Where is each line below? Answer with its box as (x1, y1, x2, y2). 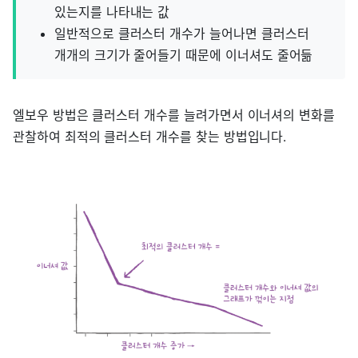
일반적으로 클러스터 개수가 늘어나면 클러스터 (54, 26, 309, 42)
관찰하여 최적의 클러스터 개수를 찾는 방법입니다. (13, 129, 287, 145)
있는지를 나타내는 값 (54, 4, 170, 21)
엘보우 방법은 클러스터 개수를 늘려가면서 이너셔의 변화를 (13, 107, 336, 124)
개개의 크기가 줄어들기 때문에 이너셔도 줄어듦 (54, 47, 313, 64)
